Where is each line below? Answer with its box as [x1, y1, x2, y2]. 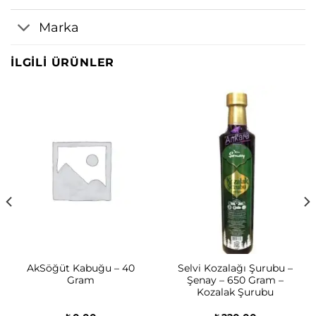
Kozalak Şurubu [197, 286, 274, 298]
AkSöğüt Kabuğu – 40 [27, 262, 135, 274]
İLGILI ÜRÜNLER [11, 56, 115, 70]
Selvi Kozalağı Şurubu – [178, 262, 293, 274]
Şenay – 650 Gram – [187, 274, 284, 286]
